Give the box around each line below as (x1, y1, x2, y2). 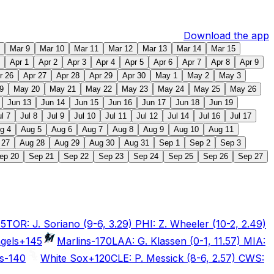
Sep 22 (64, 152, 89, 161)
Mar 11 (74, 44, 98, 53)
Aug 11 (209, 125, 234, 134)
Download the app (183, 29, 269, 42)
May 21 (50, 84, 76, 94)
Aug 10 (174, 125, 199, 134)
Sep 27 (238, 152, 263, 161)
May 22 (86, 84, 112, 94)
